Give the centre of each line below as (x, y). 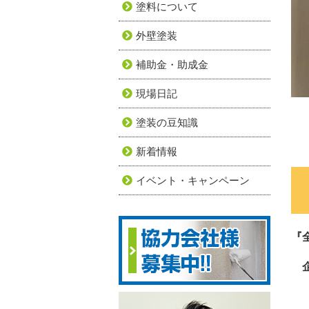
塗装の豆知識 (167, 122)
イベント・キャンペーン (193, 180)
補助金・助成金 (172, 64)
